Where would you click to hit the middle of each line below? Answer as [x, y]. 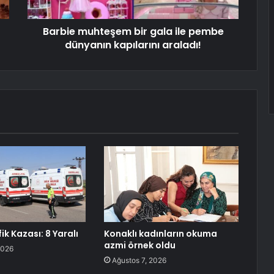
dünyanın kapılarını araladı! [133, 45]
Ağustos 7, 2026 [139, 261]
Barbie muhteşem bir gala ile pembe [133, 32]
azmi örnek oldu [139, 246]
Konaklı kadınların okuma [160, 234]
